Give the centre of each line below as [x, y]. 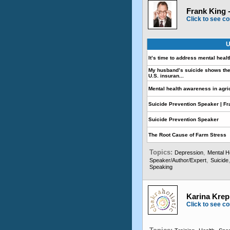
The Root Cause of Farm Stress [187, 135]
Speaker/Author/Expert [178, 160]
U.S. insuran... [166, 76]
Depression [189, 152]
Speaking [161, 167]
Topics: [162, 152]
